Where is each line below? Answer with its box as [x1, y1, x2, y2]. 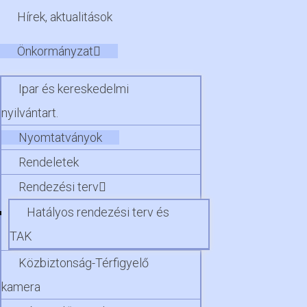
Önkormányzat [17, 43, 93, 58]
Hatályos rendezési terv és [27, 204, 169, 219]
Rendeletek [19, 154, 79, 169]
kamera [1, 279, 40, 294]
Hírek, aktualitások [17, 9, 112, 24]
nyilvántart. [1, 105, 58, 120]
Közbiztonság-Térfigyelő [19, 255, 149, 270]
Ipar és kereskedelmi [19, 81, 129, 96]
